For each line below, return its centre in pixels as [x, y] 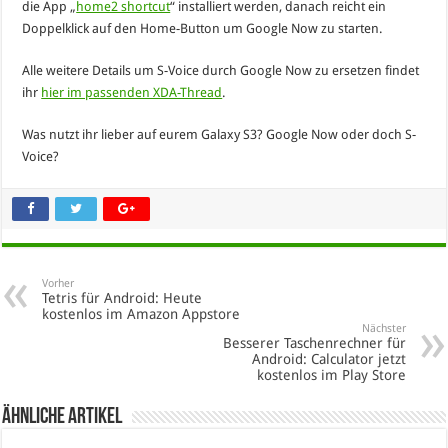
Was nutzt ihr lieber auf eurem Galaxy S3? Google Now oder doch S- [219, 134]
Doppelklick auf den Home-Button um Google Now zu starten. [202, 28]
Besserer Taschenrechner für [314, 342]
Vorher [58, 283]
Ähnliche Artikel [62, 417]
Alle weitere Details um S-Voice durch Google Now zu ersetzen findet [221, 70]
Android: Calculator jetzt [328, 358]
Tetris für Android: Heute [122, 297]
